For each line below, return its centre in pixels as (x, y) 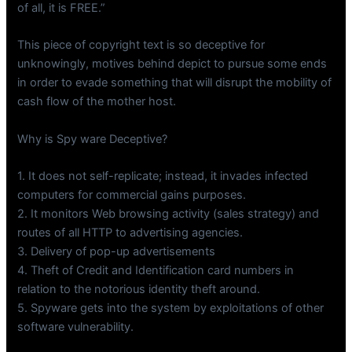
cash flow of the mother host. (97, 102)
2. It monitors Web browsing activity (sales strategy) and (169, 214)
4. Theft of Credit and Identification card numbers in (156, 271)
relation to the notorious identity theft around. (139, 290)
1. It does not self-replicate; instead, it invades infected (163, 176)
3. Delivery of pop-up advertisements (117, 252)
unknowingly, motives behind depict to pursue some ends (172, 64)
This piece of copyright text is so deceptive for (141, 45)
